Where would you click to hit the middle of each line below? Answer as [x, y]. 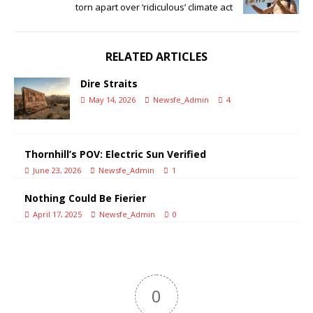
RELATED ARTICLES [156, 56]
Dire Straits [109, 83]
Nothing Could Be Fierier [85, 198]
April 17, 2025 [57, 214]
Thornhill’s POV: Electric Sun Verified [115, 154]
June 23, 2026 [57, 170]
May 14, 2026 [112, 99]
